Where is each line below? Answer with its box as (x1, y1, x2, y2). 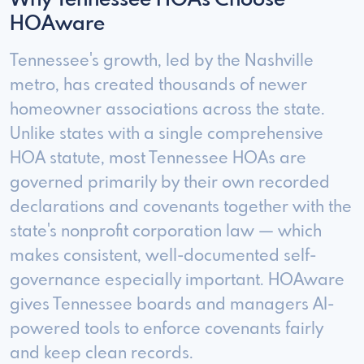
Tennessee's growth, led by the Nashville (10, 53, 314, 71)
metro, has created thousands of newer (10, 77, 307, 95)
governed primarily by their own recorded (10, 175, 330, 193)
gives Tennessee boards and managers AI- (10, 297, 334, 314)
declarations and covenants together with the (10, 199, 352, 217)
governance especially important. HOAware (10, 272, 344, 290)
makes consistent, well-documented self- (10, 248, 316, 266)
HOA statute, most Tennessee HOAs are (10, 150, 306, 168)
